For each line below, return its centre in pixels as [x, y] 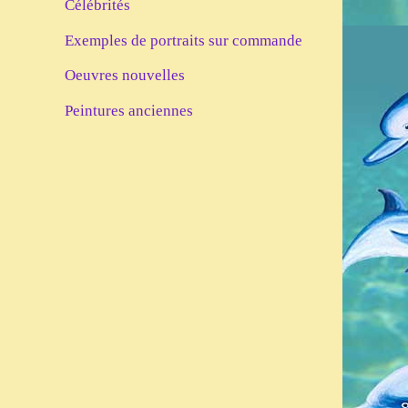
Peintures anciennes [129, 110]
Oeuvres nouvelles [125, 75]
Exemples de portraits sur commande [184, 40]
